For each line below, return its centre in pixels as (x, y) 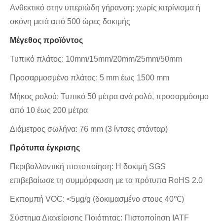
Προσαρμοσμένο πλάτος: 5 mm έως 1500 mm (90, 78)
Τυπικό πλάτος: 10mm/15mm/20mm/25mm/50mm (96, 59)
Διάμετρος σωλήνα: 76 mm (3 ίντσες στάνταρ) (89, 129)
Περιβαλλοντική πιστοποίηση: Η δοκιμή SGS (88, 167)
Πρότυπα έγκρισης (45, 148)
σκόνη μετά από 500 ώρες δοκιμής (70, 22)
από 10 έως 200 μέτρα (49, 110)
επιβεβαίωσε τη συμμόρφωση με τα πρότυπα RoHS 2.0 (106, 181)
